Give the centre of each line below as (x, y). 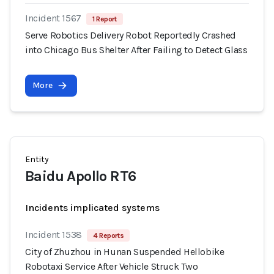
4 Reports (108, 235)
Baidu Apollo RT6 (81, 176)
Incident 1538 (54, 235)
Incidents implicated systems (92, 208)
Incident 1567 (53, 18)
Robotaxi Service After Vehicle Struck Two (112, 266)
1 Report (104, 19)
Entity (37, 159)
